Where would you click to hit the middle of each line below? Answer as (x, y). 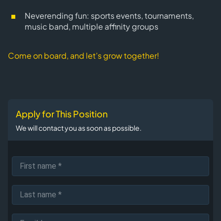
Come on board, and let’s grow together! (84, 55)
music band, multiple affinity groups (92, 26)
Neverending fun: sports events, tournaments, (109, 16)
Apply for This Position (62, 114)
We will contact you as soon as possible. (79, 128)
